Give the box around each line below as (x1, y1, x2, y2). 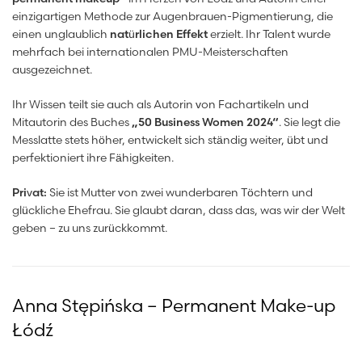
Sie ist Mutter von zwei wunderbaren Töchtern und (47, 184, 313, 200)
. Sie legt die (279, 114, 340, 129)
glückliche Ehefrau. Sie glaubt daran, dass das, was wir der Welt (12, 202, 345, 217)
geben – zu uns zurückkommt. (12, 220, 167, 235)
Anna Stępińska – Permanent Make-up (12, 294, 335, 317)
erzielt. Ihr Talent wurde (208, 26, 330, 41)
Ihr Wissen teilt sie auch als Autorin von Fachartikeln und (12, 96, 309, 112)
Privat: (12, 184, 47, 200)
